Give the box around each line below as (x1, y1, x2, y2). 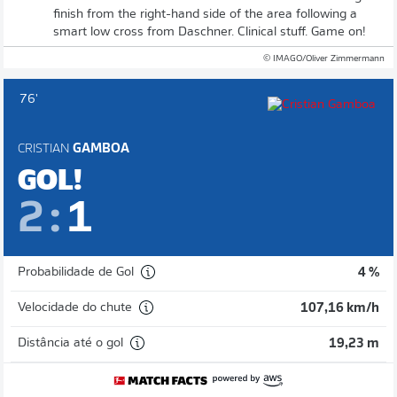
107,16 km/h (300, 301, 379, 315)
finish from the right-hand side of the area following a (53, 7, 357, 21)
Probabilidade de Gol (18, 266, 134, 279)
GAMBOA (70, 142, 129, 156)
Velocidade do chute (18, 301, 132, 315)
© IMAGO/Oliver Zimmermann (263, 53, 385, 64)
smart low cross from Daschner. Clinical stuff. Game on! (53, 25, 366, 39)
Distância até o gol (18, 337, 123, 350)
